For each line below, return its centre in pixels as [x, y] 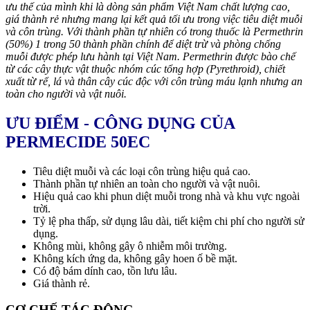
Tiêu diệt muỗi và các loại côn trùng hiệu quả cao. [142, 171]
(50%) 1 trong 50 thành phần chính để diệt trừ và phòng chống [143, 44]
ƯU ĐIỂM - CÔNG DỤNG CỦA [120, 123]
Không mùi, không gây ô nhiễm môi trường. [130, 246]
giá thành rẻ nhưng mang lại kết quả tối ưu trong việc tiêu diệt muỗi [154, 19]
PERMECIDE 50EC [78, 142]
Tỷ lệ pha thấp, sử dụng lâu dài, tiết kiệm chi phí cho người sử [169, 221]
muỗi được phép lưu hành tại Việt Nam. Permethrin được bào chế [151, 56]
